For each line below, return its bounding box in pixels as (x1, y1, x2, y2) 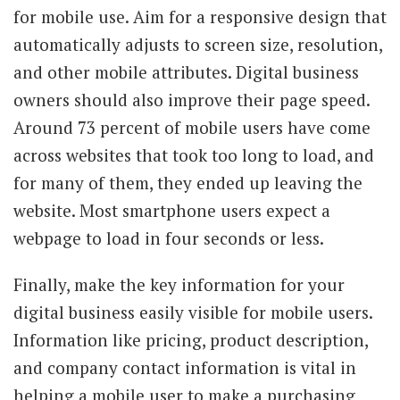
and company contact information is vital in (13, 355, 356, 379)
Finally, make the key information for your (13, 272, 345, 296)
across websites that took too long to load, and (13, 143, 374, 166)
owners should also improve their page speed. (13, 87, 370, 111)
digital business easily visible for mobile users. (13, 300, 372, 323)
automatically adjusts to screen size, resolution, (13, 32, 382, 55)
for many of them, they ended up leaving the (13, 171, 362, 194)
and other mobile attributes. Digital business (13, 60, 359, 83)
